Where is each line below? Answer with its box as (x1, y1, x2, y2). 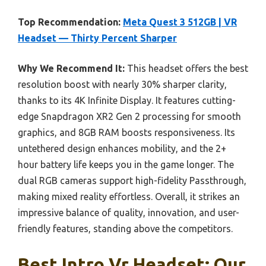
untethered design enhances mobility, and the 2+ (18, 143, 226, 154)
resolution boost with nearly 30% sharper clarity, (18, 79, 227, 90)
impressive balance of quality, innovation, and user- (18, 207, 239, 218)
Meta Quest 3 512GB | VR (123, 17, 237, 28)
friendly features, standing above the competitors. (18, 223, 233, 235)
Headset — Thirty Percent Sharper (18, 33, 177, 44)
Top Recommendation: (18, 17, 121, 28)
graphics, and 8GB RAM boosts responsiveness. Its (18, 127, 235, 138)
